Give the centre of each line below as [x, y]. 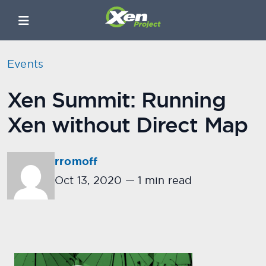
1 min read [164, 180]
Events [26, 64]
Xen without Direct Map [127, 125]
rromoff [76, 161]
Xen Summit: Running [116, 100]
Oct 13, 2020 [88, 180]
